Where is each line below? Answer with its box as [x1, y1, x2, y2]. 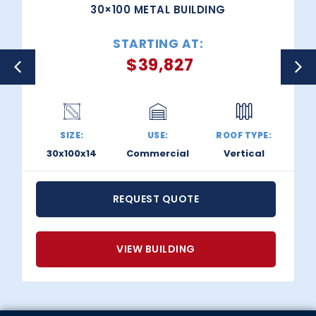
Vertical [223, 146, 265, 160]
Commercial [126, 146, 190, 160]
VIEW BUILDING [116, 241, 195, 256]
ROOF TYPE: [216, 128, 272, 141]
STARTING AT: [113, 35, 203, 52]
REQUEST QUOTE [112, 191, 200, 206]
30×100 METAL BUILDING [90, 1, 226, 17]
